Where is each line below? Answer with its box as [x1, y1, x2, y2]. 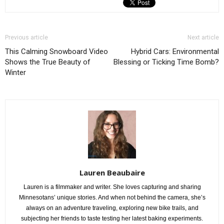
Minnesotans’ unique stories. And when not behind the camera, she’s [18, 194, 205, 201]
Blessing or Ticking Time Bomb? [113, 57, 219, 66]
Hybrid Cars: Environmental [131, 47, 219, 56]
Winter [5, 68, 26, 77]
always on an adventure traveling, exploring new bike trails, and [25, 204, 198, 211]
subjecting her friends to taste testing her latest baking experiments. [21, 215, 203, 222]
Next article [187, 34, 219, 41]
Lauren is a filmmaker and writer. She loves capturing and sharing [23, 183, 201, 190]
